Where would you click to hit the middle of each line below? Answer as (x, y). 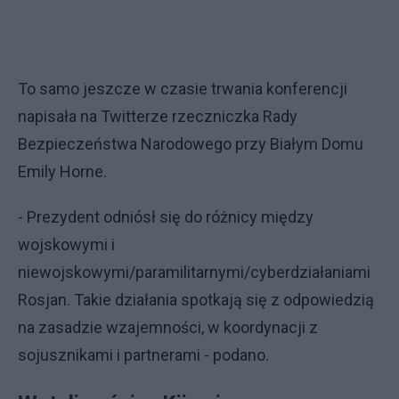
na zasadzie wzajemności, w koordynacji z (168, 327)
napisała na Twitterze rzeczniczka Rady (158, 116)
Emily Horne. (62, 171)
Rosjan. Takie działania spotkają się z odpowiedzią (196, 299)
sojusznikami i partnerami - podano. (145, 354)
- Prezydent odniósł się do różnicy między (166, 216)
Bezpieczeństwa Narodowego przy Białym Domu (191, 143)
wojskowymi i (66, 244)
